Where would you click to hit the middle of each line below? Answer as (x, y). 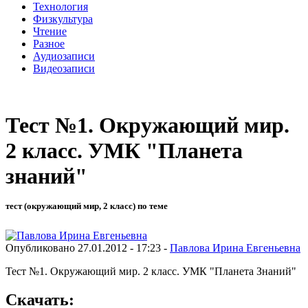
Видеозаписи (64, 68)
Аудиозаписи (64, 56)
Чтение (50, 31)
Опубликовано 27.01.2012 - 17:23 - (88, 247)
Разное (49, 43)
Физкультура (63, 19)
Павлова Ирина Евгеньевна (235, 247)
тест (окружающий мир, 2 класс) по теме (87, 206)
